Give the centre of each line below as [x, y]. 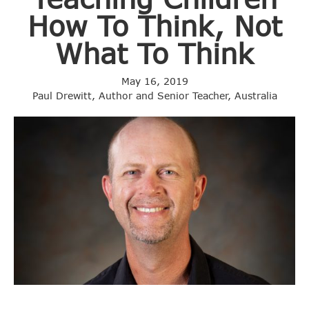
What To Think [154, 53]
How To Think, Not [154, 25]
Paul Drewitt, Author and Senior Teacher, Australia [154, 95]
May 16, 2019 [154, 81]
